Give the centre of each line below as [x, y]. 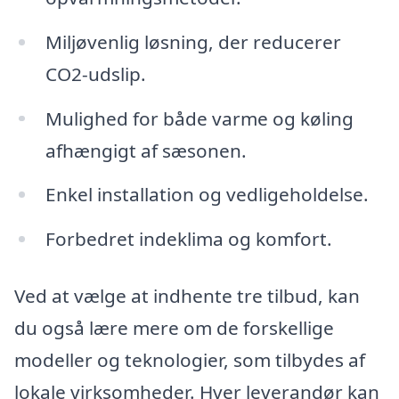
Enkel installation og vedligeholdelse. [207, 195]
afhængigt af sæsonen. [146, 150]
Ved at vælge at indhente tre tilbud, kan [187, 295]
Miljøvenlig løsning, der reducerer [193, 41]
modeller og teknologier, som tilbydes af [190, 359]
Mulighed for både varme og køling [199, 118]
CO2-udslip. [95, 73]
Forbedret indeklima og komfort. [188, 239]
